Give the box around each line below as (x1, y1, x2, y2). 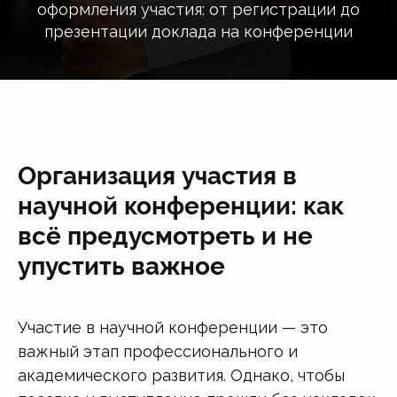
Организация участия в (18, 160, 297, 191)
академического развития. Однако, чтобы (18, 365, 345, 385)
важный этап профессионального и (18, 341, 298, 361)
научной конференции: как (18, 191, 344, 221)
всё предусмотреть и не (18, 221, 313, 251)
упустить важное (18, 251, 225, 281)
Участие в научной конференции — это (18, 317, 328, 337)
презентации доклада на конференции (44, 22, 353, 41)
